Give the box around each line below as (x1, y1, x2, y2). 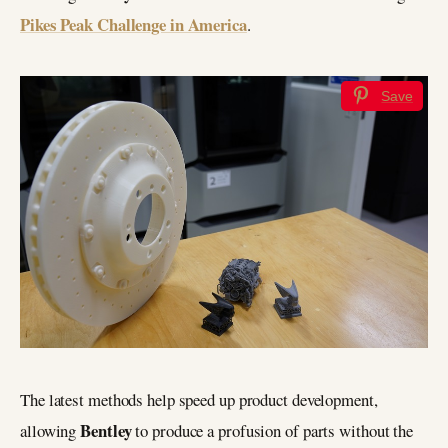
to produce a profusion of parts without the (135, 418, 414, 442)
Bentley (80, 417, 136, 443)
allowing (20, 418, 81, 442)
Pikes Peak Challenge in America (20, 11, 247, 37)
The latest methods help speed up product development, (20, 387, 378, 411)
